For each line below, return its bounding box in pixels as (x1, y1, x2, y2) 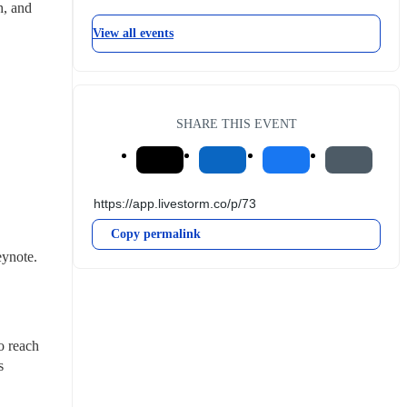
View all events (93, 25, 174, 40)
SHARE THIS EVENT (175, 115, 297, 131)
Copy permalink (111, 226, 201, 241)
